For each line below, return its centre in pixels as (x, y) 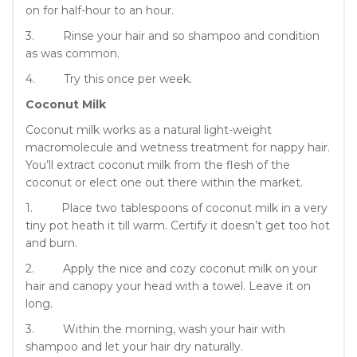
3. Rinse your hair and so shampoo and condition (173, 35)
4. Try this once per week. (109, 78)
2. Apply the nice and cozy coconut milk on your (171, 268)
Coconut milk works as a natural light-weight (149, 129)
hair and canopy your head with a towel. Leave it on (168, 286)
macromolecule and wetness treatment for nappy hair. (178, 147)
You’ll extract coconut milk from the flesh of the (158, 165)
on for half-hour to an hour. (100, 10)
